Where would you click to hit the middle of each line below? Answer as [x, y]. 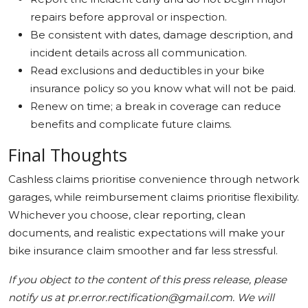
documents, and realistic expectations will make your [146, 232]
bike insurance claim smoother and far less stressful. [143, 250]
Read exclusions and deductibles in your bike [147, 70]
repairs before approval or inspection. [129, 16]
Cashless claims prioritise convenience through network [154, 179]
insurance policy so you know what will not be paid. [163, 88]
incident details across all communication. [139, 52]
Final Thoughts [68, 154]
